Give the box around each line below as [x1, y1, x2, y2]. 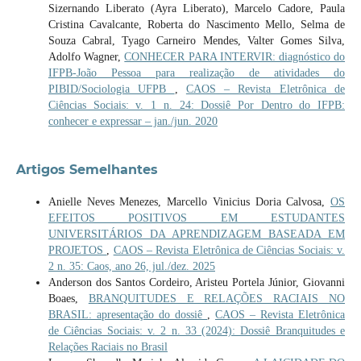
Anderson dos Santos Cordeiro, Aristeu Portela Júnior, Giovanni [48, 276, 346, 288]
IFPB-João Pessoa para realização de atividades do [48, 66, 346, 79]
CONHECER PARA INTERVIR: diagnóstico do [124, 50, 346, 63]
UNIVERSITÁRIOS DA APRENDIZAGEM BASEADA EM [48, 227, 346, 240]
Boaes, [48, 292, 89, 305]
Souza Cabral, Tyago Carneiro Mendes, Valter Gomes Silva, [48, 34, 346, 47]
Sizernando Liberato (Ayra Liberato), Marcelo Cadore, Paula [48, 2, 346, 15]
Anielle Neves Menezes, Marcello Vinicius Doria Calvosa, [48, 195, 331, 208]
